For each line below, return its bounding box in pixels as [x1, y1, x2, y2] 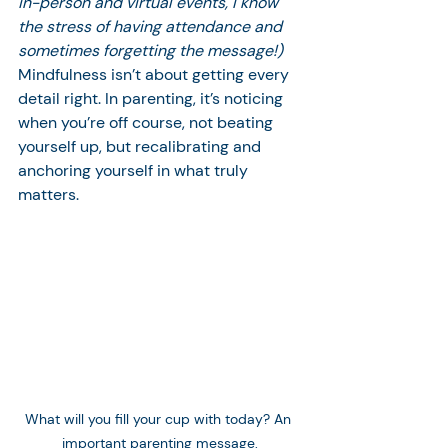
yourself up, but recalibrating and [18, 136, 265, 157]
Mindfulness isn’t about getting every [18, 64, 293, 85]
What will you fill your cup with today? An [25, 409, 295, 428]
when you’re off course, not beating [18, 112, 277, 133]
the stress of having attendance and [18, 16, 286, 37]
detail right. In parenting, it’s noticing [18, 88, 287, 109]
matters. [18, 184, 79, 205]
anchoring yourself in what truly [18, 160, 252, 181]
